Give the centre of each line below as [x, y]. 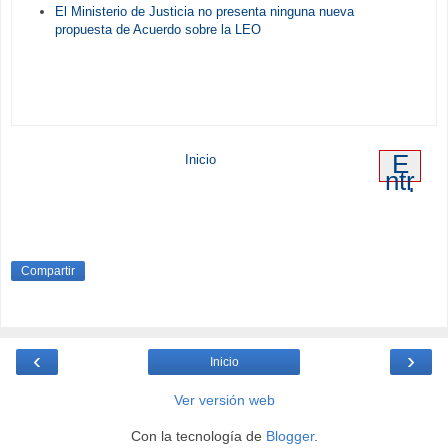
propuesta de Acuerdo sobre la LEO [157, 30]
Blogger [289, 436]
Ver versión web [224, 400]
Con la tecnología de [198, 436]
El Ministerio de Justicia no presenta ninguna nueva [204, 12]
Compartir [48, 270]
